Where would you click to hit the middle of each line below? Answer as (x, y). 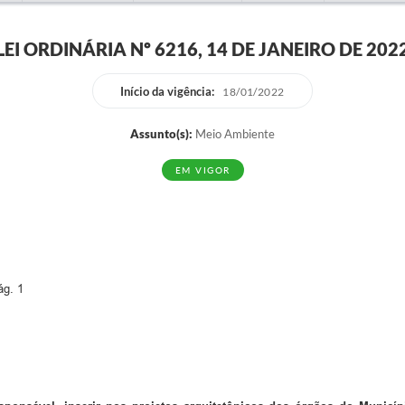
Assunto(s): (161, 134)
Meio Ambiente (234, 134)
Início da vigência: (168, 91)
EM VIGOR (202, 170)
